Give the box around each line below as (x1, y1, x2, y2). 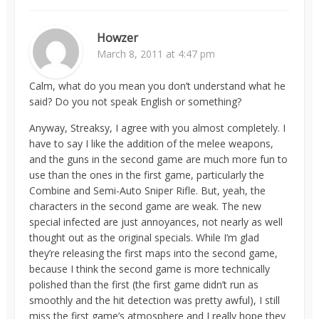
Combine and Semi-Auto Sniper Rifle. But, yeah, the (29, 184, 266, 197)
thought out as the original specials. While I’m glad (29, 231, 260, 244)
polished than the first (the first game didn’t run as (29, 278, 259, 291)
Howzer (97, 30, 139, 46)
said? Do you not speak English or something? (29, 95, 242, 108)
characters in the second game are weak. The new (29, 199, 262, 213)
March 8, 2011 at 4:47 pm (97, 47, 216, 61)
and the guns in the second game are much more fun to (29, 152, 288, 166)
